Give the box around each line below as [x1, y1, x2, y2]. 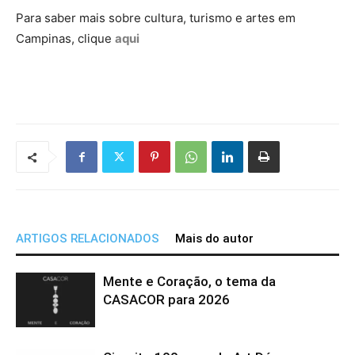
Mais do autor [175, 231, 254, 246]
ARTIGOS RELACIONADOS [16, 231, 159, 246]
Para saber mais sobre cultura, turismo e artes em [16, 10, 296, 25]
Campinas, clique [16, 30, 115, 46]
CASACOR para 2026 [103, 291, 230, 307]
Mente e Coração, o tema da [103, 273, 276, 289]
